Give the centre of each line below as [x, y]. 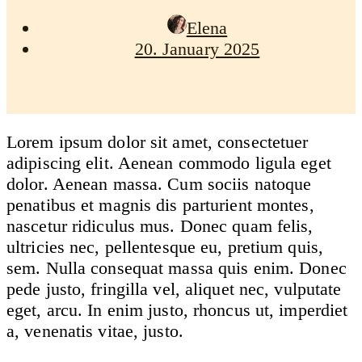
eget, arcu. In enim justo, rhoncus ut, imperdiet [177, 309]
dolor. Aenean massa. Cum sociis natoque [159, 183]
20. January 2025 [197, 48]
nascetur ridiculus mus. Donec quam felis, [160, 225]
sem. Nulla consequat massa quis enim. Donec [177, 267]
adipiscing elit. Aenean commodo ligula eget [169, 162]
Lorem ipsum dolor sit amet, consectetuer [158, 141]
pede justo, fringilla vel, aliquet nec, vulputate [174, 288]
